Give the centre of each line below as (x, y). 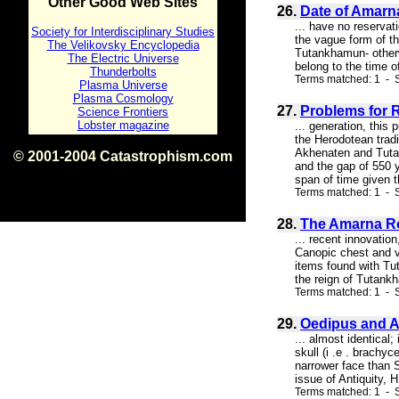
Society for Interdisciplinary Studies (123, 32)
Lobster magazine (123, 125)
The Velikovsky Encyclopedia (123, 45)
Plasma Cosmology (123, 98)
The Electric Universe (123, 58)
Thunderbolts (123, 72)
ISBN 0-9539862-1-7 (123, 171)
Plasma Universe (123, 85)
